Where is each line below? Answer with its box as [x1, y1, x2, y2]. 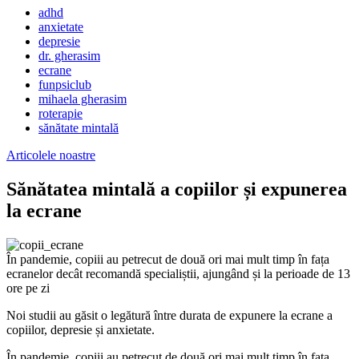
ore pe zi [6, 280, 50, 295]
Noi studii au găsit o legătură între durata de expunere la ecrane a [6, 308, 333, 322]
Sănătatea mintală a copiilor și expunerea [6, 178, 347, 200]
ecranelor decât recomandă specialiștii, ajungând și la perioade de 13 [6, 266, 350, 280]
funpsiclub [38, 78, 91, 91]
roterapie [38, 107, 83, 120]
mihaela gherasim [38, 92, 127, 106]
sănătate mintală [38, 121, 119, 135]
